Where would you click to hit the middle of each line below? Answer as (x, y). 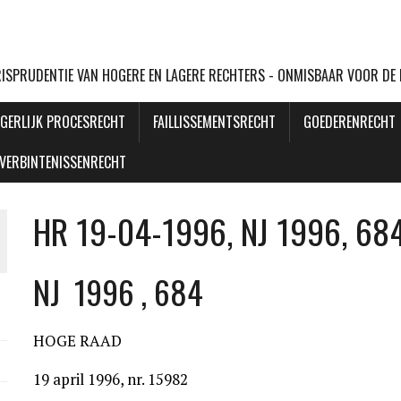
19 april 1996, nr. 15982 (111, 379)
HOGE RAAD (78, 341)
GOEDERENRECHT (350, 122)
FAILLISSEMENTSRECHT (214, 122)
